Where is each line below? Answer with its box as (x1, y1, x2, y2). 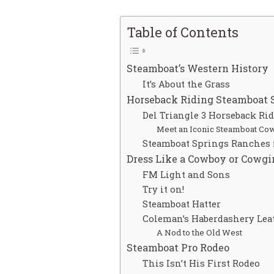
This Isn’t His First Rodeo (142, 257, 260, 269)
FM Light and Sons (142, 168, 230, 180)
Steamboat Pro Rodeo (127, 240, 229, 254)
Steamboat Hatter (142, 198, 221, 210)
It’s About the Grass (142, 78, 230, 90)
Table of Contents (127, 23, 239, 41)
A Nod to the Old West (156, 226, 242, 238)
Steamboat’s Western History (127, 61, 268, 75)
